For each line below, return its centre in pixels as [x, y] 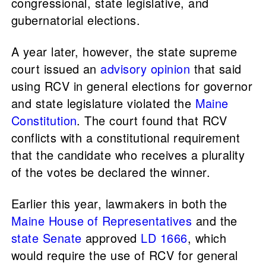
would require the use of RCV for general [124, 255]
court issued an [56, 69]
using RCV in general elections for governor [132, 86]
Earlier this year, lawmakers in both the [119, 204]
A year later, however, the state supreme [124, 52]
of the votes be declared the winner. [110, 172]
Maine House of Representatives [102, 221]
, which [207, 238]
